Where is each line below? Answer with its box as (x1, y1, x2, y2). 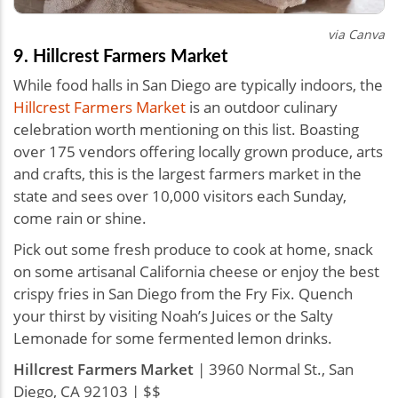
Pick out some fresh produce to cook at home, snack (13, 238, 373, 259)
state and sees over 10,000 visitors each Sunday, (13, 185, 346, 206)
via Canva (328, 25, 385, 43)
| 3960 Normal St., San (194, 358, 354, 379)
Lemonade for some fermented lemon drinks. (13, 327, 336, 348)
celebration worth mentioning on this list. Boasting (13, 118, 359, 139)
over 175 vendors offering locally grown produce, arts (13, 140, 383, 162)
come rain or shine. (13, 207, 147, 228)
